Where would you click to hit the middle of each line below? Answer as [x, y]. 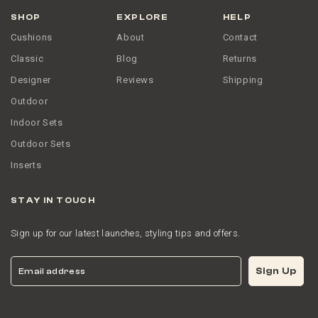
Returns [240, 59]
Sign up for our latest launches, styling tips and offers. [126, 234]
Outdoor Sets [41, 144]
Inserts [26, 165]
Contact [240, 38]
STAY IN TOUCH [53, 201]
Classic [27, 59]
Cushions [32, 38]
